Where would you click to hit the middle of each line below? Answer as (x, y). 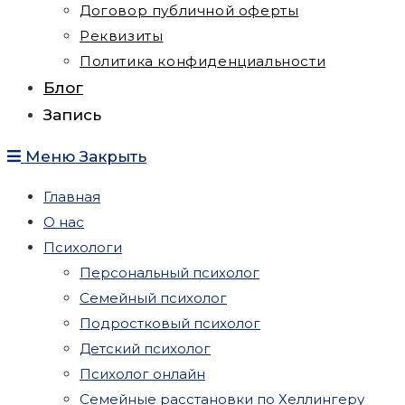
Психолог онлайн (142, 374)
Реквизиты (122, 36)
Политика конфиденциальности (203, 61)
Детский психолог (145, 348)
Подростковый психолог (170, 323)
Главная (72, 197)
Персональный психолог (170, 273)
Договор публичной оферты (189, 10)
